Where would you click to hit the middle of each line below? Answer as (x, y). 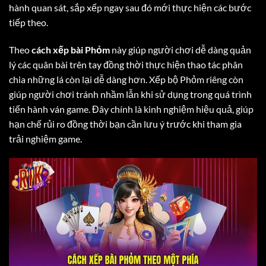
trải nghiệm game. (45, 138)
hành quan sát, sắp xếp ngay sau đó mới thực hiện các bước (130, 7)
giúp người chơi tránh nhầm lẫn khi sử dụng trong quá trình (130, 94)
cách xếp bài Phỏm (71, 49)
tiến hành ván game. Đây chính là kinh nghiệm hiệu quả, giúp (131, 109)
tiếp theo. (28, 22)
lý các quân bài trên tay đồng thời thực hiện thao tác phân (126, 64)
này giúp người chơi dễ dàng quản (180, 49)
